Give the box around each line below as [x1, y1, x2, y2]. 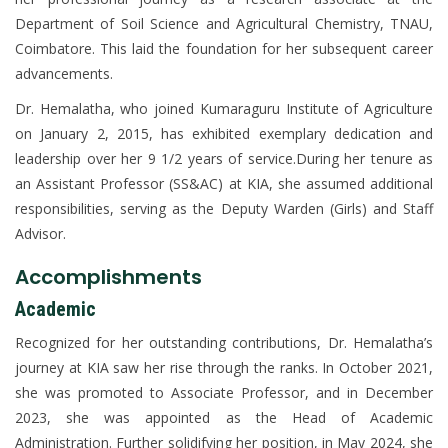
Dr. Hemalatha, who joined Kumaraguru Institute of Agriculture [15, 98, 433, 118]
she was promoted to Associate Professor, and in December [15, 382, 433, 402]
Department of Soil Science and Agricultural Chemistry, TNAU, [15, 13, 433, 33]
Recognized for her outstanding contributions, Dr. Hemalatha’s [15, 332, 433, 352]
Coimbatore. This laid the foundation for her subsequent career [15, 38, 433, 58]
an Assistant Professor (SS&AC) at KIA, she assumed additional [15, 173, 433, 193]
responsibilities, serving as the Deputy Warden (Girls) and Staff [15, 198, 433, 218]
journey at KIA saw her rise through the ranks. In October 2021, [15, 357, 433, 377]
